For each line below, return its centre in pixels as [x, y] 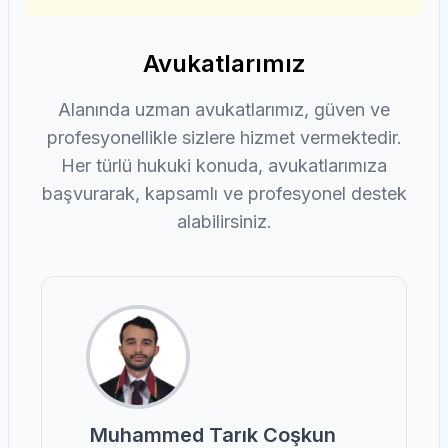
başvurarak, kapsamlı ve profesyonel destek [224, 193]
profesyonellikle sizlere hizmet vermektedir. [224, 137]
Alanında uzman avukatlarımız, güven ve [224, 109]
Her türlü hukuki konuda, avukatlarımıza [224, 165]
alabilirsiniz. [224, 221]
